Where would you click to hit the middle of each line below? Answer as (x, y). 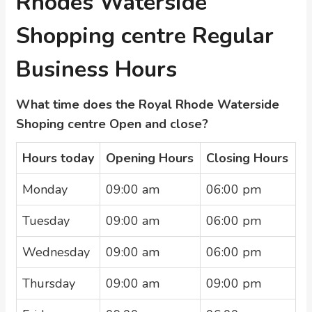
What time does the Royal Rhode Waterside (148, 104)
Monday (45, 189)
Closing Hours (247, 158)
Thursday (49, 283)
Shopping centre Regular (145, 36)
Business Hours (96, 69)
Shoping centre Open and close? (112, 124)
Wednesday (56, 252)
